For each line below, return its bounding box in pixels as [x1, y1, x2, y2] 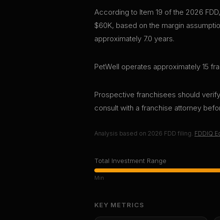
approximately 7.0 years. [94, 33, 174, 43]
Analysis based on [94, 129, 148, 137]
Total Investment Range [94, 156, 166, 165]
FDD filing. [163, 129, 193, 137]
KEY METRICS [94, 200, 145, 209]
